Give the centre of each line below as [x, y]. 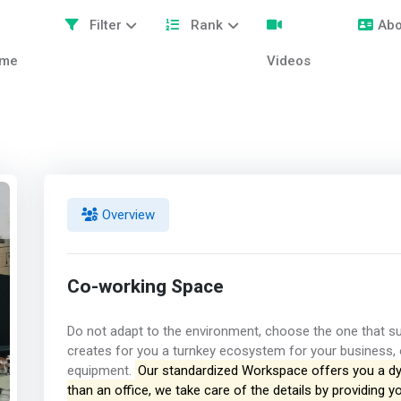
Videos [289, 61]
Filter [103, 25]
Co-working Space [145, 286]
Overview [126, 214]
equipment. [101, 371]
